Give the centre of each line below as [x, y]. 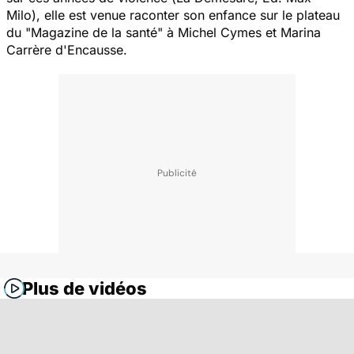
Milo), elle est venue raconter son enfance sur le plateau [173, 15]
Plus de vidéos [85, 288]
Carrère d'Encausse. [67, 49]
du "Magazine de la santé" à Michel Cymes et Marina [164, 32]
